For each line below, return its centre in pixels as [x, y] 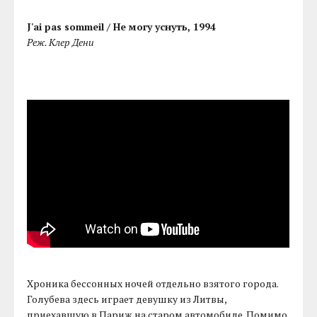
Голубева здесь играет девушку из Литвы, [127, 299]
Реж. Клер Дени [61, 42]
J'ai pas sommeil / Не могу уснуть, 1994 [122, 26]
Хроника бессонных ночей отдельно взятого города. [153, 283]
